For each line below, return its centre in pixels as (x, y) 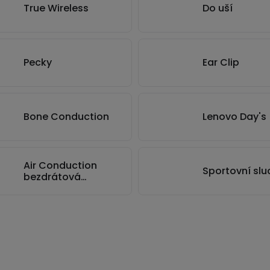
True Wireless (56, 8)
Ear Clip (221, 62)
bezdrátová (52, 177)
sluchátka (48, 188)
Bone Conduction (66, 117)
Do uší (218, 8)
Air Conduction (60, 165)
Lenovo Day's (234, 117)
